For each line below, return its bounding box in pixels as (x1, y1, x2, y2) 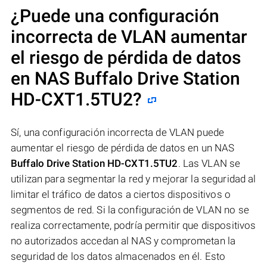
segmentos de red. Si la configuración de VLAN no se (11, 204, 249, 216)
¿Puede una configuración (11, 5, 219, 27)
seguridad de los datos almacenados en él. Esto (11, 250, 226, 263)
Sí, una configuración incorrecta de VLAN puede (11, 126, 225, 139)
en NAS (11, 68, 74, 89)
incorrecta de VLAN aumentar (11, 26, 247, 48)
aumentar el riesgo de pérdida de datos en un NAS (11, 142, 235, 154)
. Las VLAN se (178, 157, 241, 170)
